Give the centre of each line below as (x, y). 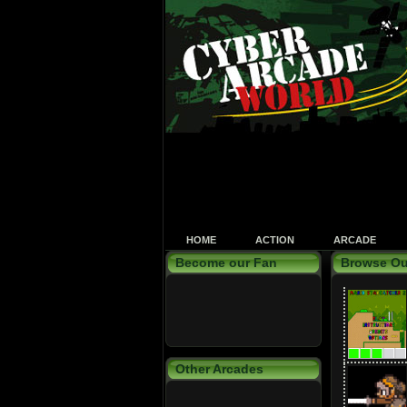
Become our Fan (226, 263)
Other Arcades (219, 369)
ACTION (274, 240)
